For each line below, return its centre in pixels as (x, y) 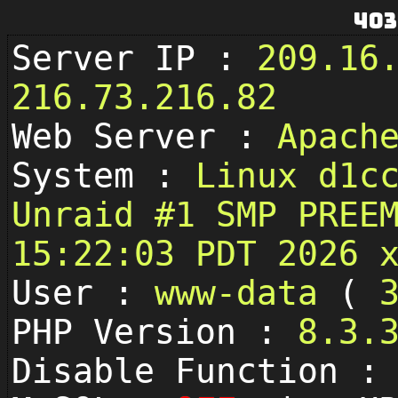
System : (103, 176)
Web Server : (144, 137)
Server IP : (134, 59)
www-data (247, 293)
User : (83, 293)
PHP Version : (155, 332)
